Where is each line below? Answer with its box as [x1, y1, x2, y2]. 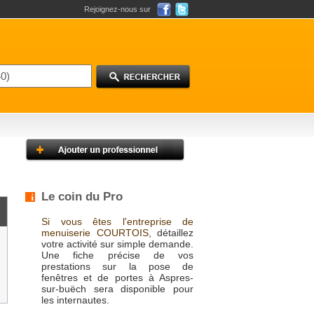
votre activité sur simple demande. [41, 238, 193, 250]
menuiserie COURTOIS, [41, 227, 151, 238]
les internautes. [41, 294, 109, 306]
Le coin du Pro [41, 190, 123, 203]
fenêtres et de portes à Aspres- [41, 272, 193, 283]
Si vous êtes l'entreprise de [41, 216, 193, 227]
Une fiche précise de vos [41, 250, 193, 261]
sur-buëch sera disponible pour [41, 283, 193, 294]
